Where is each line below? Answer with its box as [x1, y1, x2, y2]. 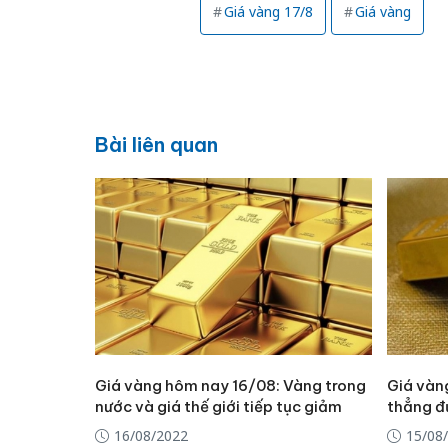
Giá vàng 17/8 [223, 2, 313, 22]
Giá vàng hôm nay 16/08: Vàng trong [94, 376, 366, 396]
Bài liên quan [94, 132, 218, 158]
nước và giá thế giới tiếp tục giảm [94, 397, 342, 417]
